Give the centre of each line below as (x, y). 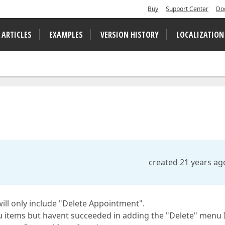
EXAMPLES (66, 35)
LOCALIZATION (200, 35)
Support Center (187, 9)
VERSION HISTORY (130, 35)
